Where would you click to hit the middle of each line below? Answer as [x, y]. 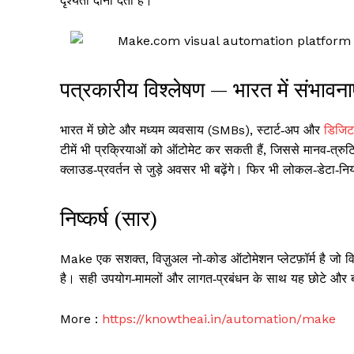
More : [81, 319]
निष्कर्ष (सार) [109, 218]
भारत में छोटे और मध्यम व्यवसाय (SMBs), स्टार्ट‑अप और [192, 130]
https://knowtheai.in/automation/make [219, 319]
